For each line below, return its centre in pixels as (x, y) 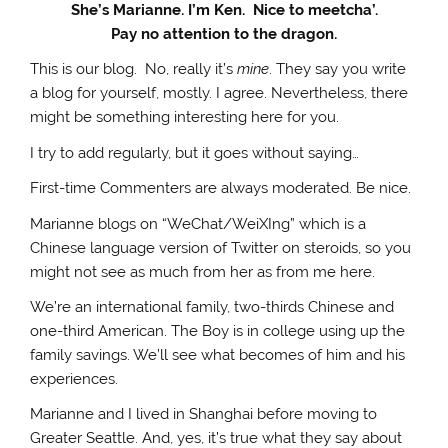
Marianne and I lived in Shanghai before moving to (204, 414)
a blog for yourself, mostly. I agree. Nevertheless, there (219, 93)
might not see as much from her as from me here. (203, 271)
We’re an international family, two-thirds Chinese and (212, 306)
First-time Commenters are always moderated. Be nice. (221, 188)
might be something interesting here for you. (185, 117)
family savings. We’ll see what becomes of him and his (218, 354)
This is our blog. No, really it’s (134, 69)
